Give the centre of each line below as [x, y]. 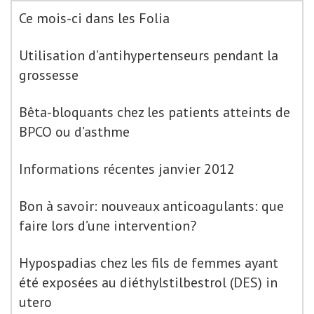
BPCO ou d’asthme [74, 132]
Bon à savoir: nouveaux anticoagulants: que [151, 206]
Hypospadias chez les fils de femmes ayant [149, 263]
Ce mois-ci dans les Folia [94, 18]
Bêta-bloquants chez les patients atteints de [155, 112]
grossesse [49, 75]
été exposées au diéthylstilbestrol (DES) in [148, 282]
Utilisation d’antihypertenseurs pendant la [149, 55]
